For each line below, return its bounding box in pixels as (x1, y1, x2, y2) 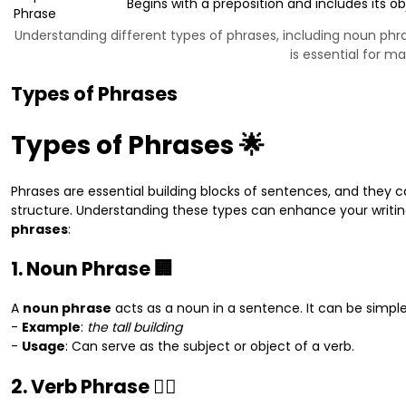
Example (22, 318, 81, 337)
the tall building (87, 318, 182, 337)
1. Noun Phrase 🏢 (11, 256, 173, 283)
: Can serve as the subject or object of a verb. (65, 337, 354, 356)
